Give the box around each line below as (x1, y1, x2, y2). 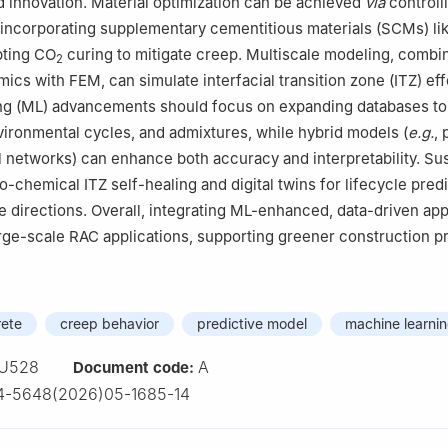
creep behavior (60, 315, 159, 333)
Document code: (73, 358, 198, 378)
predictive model (197, 315, 307, 333)
